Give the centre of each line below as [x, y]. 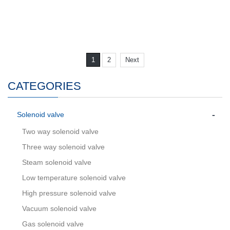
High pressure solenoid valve [69, 193]
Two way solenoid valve [60, 131]
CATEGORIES [44, 86]
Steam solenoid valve [57, 162]
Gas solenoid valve [53, 224]
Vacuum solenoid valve [59, 208]
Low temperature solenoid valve [74, 178]
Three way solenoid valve [63, 147]
